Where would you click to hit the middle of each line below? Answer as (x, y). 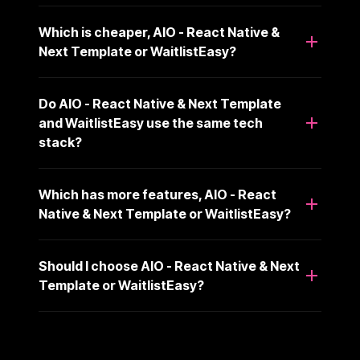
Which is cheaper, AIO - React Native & (159, 32)
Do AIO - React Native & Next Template (160, 104)
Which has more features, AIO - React (157, 194)
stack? (60, 142)
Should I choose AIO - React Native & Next (169, 266)
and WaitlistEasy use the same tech (151, 123)
